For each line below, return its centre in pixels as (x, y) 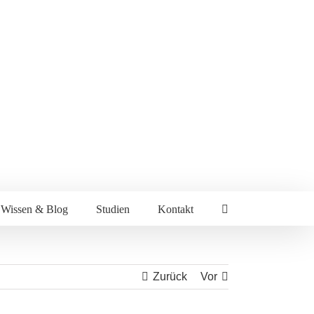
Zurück (170, 277)
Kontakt (176, 209)
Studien (113, 209)
